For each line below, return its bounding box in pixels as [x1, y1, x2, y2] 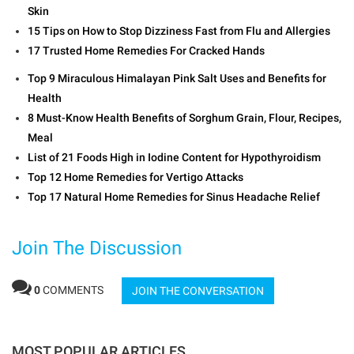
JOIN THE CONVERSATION [132, 284, 264, 298]
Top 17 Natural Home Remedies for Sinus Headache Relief [28, 190, 320, 204]
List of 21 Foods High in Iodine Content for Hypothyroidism [28, 151, 321, 164]
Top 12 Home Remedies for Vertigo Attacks [28, 171, 243, 184]
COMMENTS [43, 284, 106, 297]
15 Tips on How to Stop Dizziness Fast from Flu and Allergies [28, 24, 330, 38]
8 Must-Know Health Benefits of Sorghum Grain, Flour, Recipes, [28, 111, 341, 125]
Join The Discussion [12, 237, 182, 260]
